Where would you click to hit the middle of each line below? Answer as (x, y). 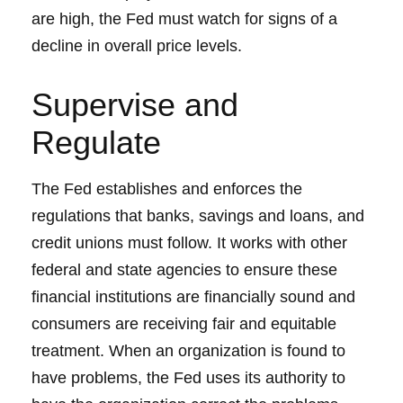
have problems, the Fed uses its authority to (188, 378)
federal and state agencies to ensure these (184, 270)
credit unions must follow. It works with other (189, 243)
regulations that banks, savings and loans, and (198, 216)
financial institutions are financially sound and (193, 297)
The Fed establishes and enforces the (167, 189)
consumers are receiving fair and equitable (184, 324)
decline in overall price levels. (137, 46)
